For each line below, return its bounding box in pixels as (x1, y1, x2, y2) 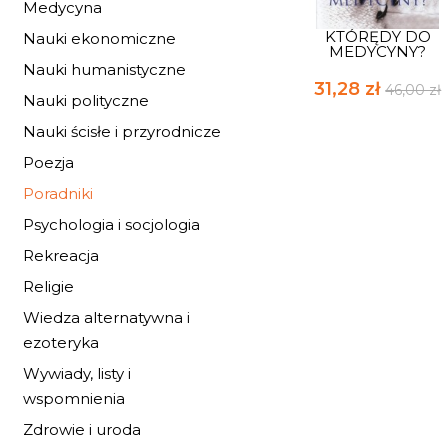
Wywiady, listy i (23, 364, 131, 383)
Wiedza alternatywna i (23, 308, 190, 327)
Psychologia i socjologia (23, 215, 200, 234)
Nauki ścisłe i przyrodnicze (23, 122, 221, 141)
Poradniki (23, 184, 93, 203)
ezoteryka (23, 333, 99, 352)
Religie (23, 277, 74, 296)
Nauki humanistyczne (23, 60, 186, 79)
